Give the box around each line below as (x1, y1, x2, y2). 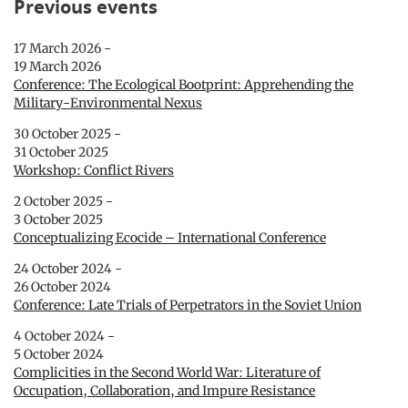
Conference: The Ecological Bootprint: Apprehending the (14, 76, 353, 94)
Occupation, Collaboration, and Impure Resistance (14, 382, 315, 400)
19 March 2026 (14, 58, 101, 76)
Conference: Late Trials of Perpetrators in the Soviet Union (14, 297, 362, 314)
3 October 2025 (14, 211, 103, 229)
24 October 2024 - (14, 260, 122, 278)
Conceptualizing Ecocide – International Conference (14, 229, 326, 247)
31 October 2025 (14, 144, 108, 161)
